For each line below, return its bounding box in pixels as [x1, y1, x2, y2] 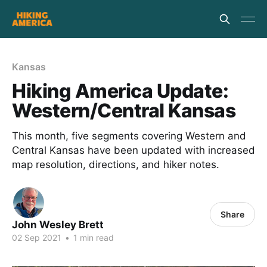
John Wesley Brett [12, 219, 104, 231]
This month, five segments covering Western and [12, 130, 246, 142]
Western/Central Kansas [12, 99, 236, 122]
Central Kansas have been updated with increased [12, 144, 255, 156]
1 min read [71, 232, 114, 243]
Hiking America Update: [12, 79, 229, 103]
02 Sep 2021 [12, 232, 61, 243]
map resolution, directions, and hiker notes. [12, 159, 219, 170]
